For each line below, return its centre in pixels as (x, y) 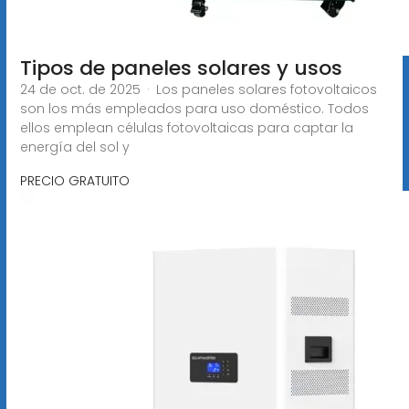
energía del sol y (74, 147)
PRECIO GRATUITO (74, 180)
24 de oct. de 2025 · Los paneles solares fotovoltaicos (198, 89)
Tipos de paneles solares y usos (181, 68)
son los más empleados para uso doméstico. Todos (194, 108)
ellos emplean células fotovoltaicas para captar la (186, 127)
